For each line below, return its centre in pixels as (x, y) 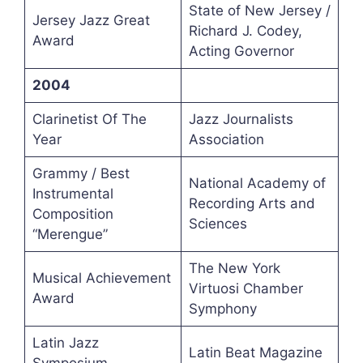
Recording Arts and (252, 204)
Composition (73, 214)
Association (226, 140)
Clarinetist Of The (89, 120)
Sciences (218, 224)
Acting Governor (241, 51)
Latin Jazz (65, 343)
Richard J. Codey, (245, 31)
